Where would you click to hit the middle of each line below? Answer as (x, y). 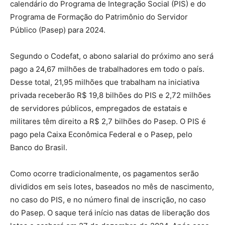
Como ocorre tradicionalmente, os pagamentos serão (104, 173)
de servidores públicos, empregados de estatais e (99, 108)
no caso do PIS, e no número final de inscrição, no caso (108, 199)
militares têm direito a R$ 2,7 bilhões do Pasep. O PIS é (108, 121)
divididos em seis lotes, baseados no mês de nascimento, (112, 186)
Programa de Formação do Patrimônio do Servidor (99, 17)
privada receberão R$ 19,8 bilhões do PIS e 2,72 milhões (110, 95)
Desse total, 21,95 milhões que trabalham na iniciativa (105, 82)
